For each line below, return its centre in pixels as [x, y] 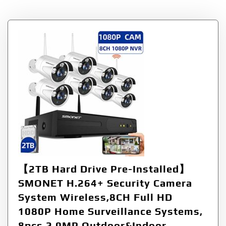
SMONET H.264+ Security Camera [105, 183]
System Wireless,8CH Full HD [95, 197]
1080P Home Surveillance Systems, [110, 211]
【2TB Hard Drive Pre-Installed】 [104, 168]
